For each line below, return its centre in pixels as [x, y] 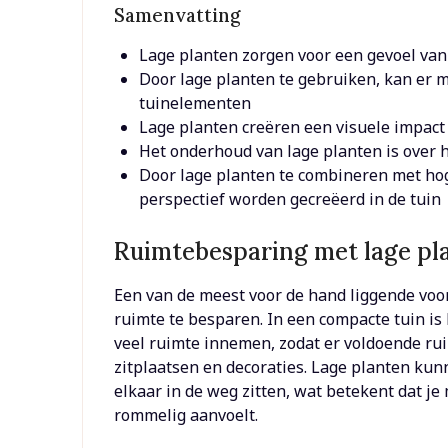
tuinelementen [195, 103]
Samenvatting [177, 15]
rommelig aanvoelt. [186, 415]
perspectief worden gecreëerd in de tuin [290, 199]
